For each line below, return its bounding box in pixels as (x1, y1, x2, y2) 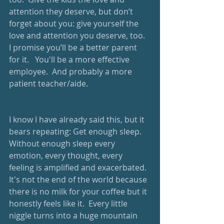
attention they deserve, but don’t (9, 6, 135, 17)
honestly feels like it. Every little (9, 198, 129, 209)
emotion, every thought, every (9, 150, 124, 161)
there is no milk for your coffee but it (9, 186, 149, 197)
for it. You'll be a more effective (9, 54, 131, 65)
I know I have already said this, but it (9, 114, 146, 125)
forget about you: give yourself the (9, 18, 140, 29)
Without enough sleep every (9, 138, 117, 149)
